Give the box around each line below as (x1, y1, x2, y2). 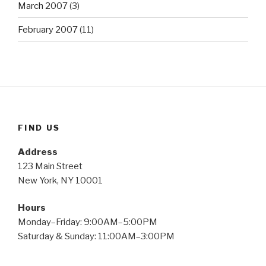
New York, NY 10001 (18, 175, 103, 186)
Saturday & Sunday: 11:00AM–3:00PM (18, 231, 175, 242)
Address (18, 146, 58, 157)
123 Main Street (18, 160, 83, 172)
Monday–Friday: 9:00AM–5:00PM (18, 217, 157, 228)
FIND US (18, 123, 61, 133)
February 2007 (18, 24, 78, 35)
